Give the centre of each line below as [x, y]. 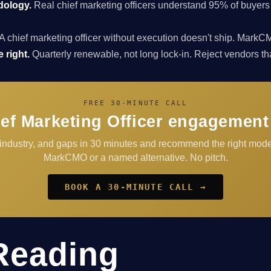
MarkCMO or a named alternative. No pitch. [135, 158]
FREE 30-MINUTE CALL [135, 103]
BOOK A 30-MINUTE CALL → [135, 187]
